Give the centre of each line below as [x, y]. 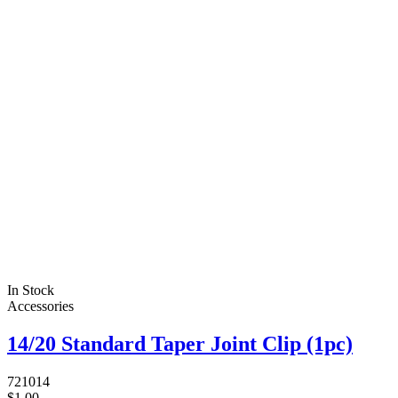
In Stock [31, 291]
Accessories [40, 306]
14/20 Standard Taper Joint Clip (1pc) [180, 344]
